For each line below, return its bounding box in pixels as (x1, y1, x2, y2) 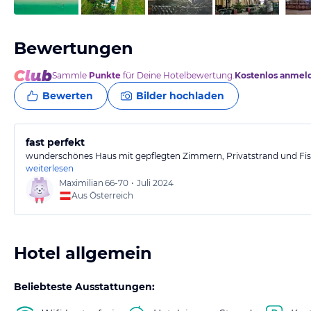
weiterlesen (26, 163, 74, 174)
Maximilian (59, 178, 103, 188)
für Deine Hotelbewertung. (121, 70, 235, 81)
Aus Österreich (72, 190, 133, 201)
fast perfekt (26, 136, 85, 149)
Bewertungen (14, 38, 133, 58)
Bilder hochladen (136, 90, 224, 102)
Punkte (89, 70, 121, 81)
